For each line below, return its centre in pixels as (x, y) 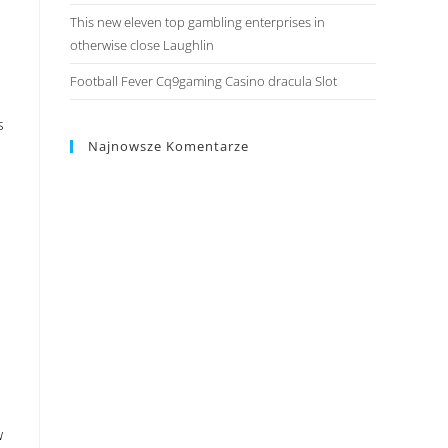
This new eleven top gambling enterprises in (197, 21)
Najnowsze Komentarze (168, 145)
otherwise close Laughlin (142, 44)
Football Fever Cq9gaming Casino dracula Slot (203, 80)
